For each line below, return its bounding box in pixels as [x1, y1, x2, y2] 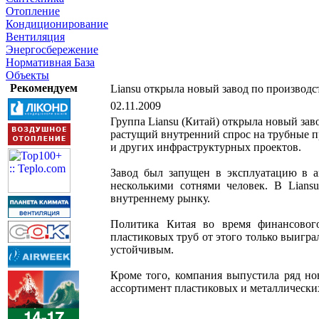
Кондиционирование [6, 18, 108, 30]
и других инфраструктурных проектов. [110, 141, 301, 153]
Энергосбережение [6, 43, 98, 56]
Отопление [6, 5, 60, 17]
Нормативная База [6, 56, 95, 68]
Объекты [6, 69, 49, 81]
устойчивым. [110, 244, 174, 256]
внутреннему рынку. [110, 192, 210, 204]
